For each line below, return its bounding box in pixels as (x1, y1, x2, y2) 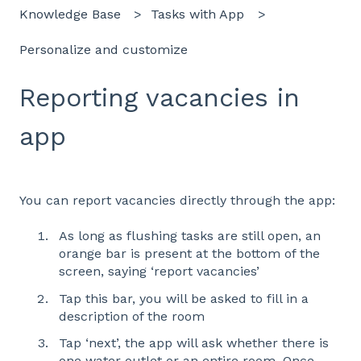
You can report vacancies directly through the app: (19, 193, 339, 209)
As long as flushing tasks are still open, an (59, 228, 321, 244)
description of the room (59, 308, 209, 324)
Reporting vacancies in (19, 82, 300, 114)
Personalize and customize (19, 42, 188, 58)
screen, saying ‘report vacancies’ (59, 263, 259, 280)
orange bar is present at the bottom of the (59, 246, 320, 262)
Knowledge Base (19, 6, 121, 22)
